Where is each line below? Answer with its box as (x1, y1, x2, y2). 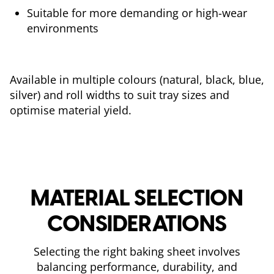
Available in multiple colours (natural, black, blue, (10, 72, 264, 87)
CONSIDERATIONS (47, 210, 227, 237)
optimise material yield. (10, 103, 135, 117)
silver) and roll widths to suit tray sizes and (10, 87, 229, 102)
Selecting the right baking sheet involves (34, 244, 240, 259)
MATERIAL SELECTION (31, 185, 243, 211)
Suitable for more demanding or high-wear (27, 6, 247, 20)
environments (27, 21, 105, 35)
